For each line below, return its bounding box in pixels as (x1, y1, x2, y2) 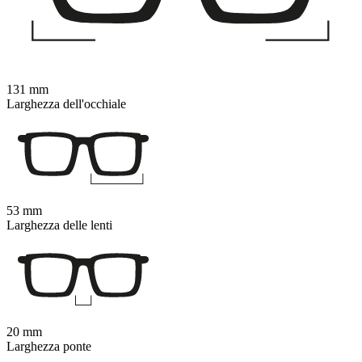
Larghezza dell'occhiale (6, 97, 126, 111)
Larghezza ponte (6, 339, 91, 353)
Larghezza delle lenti (6, 218, 112, 232)
